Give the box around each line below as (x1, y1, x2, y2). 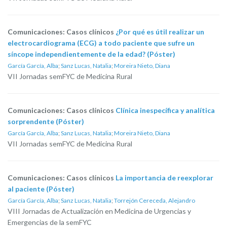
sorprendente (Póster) (8, 117, 84, 126)
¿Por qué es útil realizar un (116, 27, 204, 36)
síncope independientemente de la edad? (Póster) (8, 50, 175, 58)
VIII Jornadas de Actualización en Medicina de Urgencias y (8, 207, 191, 215)
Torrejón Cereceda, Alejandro (114, 197, 195, 204)
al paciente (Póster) (8, 184, 74, 193)
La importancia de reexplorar (116, 173, 213, 182)
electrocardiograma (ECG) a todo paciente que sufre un (8, 39, 195, 47)
